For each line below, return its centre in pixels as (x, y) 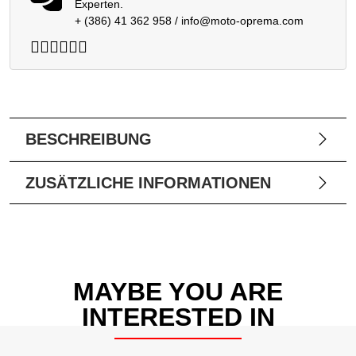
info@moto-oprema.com (242, 21)
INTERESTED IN (178, 317)
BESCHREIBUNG (89, 139)
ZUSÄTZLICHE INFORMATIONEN (148, 183)
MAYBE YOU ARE (178, 292)
